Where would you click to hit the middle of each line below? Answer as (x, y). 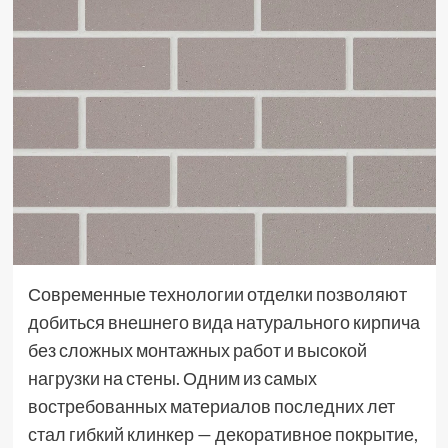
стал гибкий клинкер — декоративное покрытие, (222, 433)
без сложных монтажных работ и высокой (197, 349)
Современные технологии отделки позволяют (217, 293)
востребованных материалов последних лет (211, 405)
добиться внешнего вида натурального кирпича (223, 321)
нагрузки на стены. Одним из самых (172, 377)
